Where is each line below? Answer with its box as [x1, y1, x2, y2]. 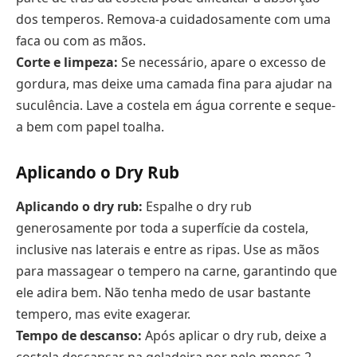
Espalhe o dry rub [143, 198, 252, 216]
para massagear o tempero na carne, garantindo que [16, 262, 337, 280]
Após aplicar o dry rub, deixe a [142, 327, 327, 345]
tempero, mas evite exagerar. [16, 305, 190, 324]
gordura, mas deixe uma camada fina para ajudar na [16, 75, 332, 93]
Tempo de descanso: [16, 327, 142, 345]
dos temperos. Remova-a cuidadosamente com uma [16, 10, 331, 29]
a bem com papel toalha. [16, 118, 164, 136]
